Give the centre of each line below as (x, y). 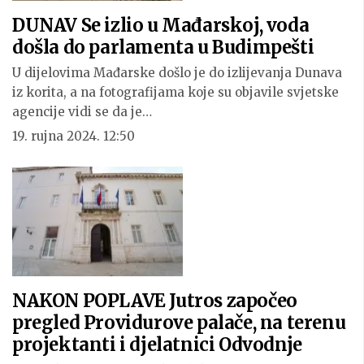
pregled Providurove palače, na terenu (179, 322)
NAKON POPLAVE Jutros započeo (155, 300)
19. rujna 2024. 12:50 (74, 136)
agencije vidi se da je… (82, 112)
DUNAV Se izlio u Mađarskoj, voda (161, 26)
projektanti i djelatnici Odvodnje (157, 344)
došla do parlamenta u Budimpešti (163, 48)
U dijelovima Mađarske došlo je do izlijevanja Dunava (177, 73)
